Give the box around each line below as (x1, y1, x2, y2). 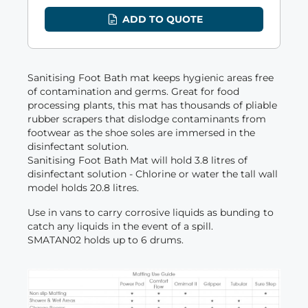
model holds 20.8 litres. (27, 181, 139, 194)
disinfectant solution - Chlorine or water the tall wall (27, 167, 278, 180)
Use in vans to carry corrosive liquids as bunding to (27, 206, 274, 219)
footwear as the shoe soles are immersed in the (27, 126, 255, 139)
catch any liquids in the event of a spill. (27, 219, 213, 232)
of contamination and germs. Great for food (27, 85, 239, 98)
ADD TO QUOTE (122, 12, 203, 25)
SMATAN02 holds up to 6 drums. (27, 233, 184, 246)
